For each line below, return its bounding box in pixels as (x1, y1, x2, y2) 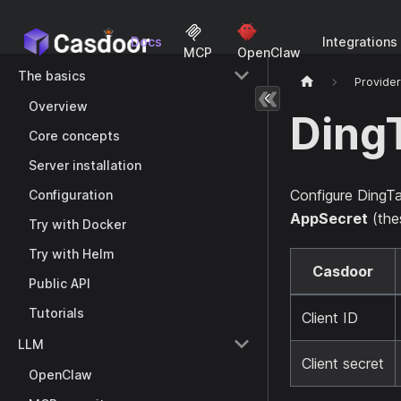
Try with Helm (29, 246, 115, 261)
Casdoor (312, 262, 373, 281)
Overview (29, 98, 88, 114)
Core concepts (29, 128, 120, 143)
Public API (29, 276, 90, 291)
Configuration (29, 187, 113, 202)
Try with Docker (29, 217, 126, 232)
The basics (18, 67, 86, 83)
